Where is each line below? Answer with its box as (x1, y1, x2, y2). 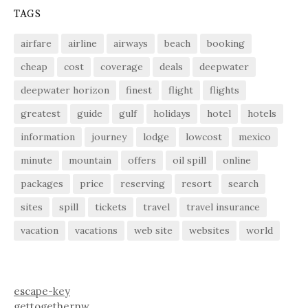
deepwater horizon (21, 83, 109, 96)
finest (126, 83, 152, 96)
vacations (75, 223, 118, 236)
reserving (120, 177, 165, 190)
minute (21, 153, 52, 166)
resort (181, 177, 212, 190)
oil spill (173, 153, 206, 166)
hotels (247, 107, 276, 120)
